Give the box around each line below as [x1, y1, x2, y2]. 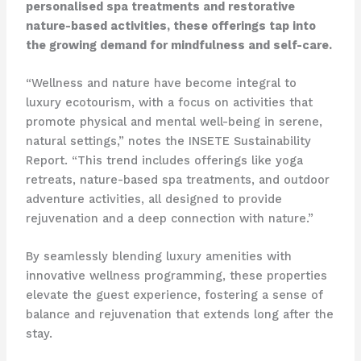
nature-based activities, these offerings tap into [25, 18, 316, 33]
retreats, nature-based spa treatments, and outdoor [25, 172, 330, 188]
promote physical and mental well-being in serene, [25, 114, 322, 130]
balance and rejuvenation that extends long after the [25, 307, 334, 322]
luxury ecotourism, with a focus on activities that [25, 95, 313, 110]
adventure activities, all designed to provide [25, 192, 282, 207]
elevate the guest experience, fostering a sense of [25, 288, 323, 303]
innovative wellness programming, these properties [25, 268, 327, 284]
